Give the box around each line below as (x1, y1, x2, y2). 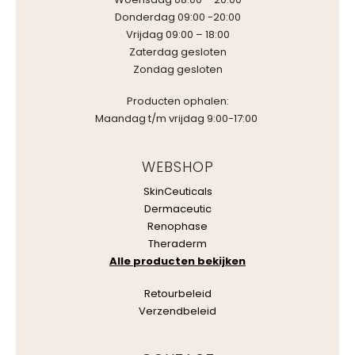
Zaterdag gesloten (128, 44, 227, 59)
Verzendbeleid (139, 303, 216, 319)
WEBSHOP (141, 157, 214, 177)
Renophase (147, 219, 208, 235)
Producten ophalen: (126, 94, 229, 109)
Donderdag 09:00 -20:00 (114, 9, 241, 25)
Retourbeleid (143, 285, 212, 301)
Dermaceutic (143, 201, 212, 217)
